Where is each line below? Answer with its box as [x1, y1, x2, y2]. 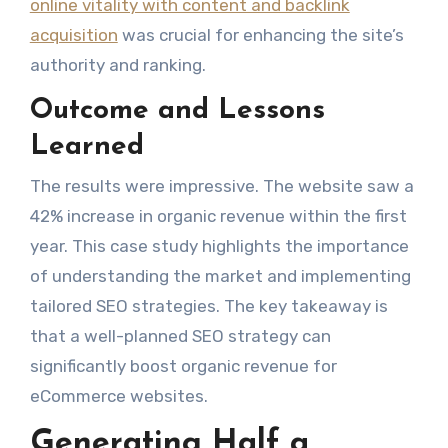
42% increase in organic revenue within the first [29, 206, 407, 227]
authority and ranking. [29, 54, 206, 75]
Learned [29, 132, 144, 161]
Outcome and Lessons [29, 96, 325, 125]
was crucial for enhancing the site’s [117, 24, 404, 45]
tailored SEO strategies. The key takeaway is [29, 296, 388, 317]
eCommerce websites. [29, 386, 208, 407]
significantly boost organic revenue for [29, 356, 337, 377]
